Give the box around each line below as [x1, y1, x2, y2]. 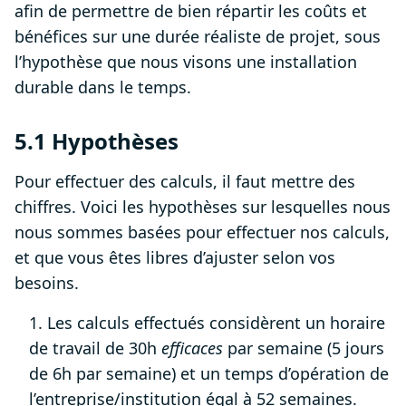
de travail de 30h [29, 337, 161, 360]
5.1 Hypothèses [14, 126, 179, 157]
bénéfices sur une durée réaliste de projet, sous [14, 25, 381, 48]
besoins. [14, 272, 79, 295]
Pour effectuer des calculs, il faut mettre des [14, 170, 355, 193]
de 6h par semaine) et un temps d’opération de [29, 362, 389, 385]
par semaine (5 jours [227, 337, 384, 360]
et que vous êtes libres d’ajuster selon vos [14, 246, 335, 269]
